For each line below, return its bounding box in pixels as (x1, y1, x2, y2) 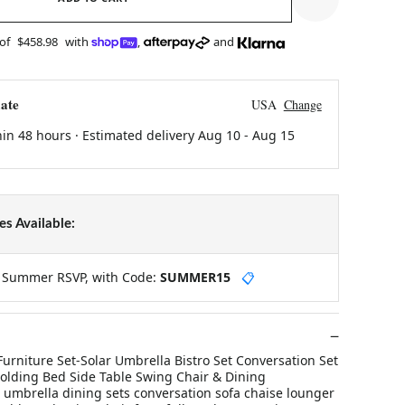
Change (283, 95, 322, 113)
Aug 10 (197, 126, 240, 144)
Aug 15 (251, 126, 295, 144)
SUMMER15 (159, 268, 231, 286)
